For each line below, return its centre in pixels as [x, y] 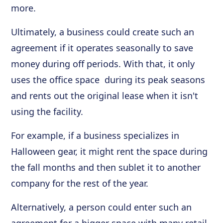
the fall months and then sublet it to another [106, 167]
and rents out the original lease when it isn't [105, 96]
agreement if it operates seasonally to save [102, 48]
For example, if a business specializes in [95, 135]
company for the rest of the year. [80, 183]
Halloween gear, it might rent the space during [110, 151]
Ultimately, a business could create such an [103, 32]
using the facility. [47, 111]
